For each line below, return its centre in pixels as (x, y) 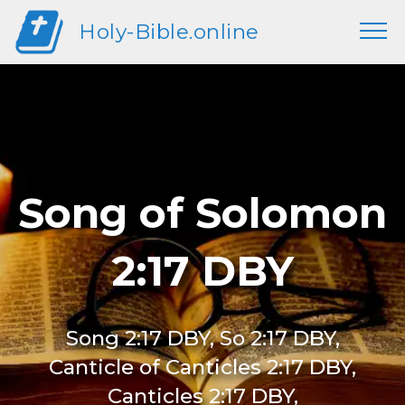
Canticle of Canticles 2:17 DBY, (202, 367)
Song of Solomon (202, 213)
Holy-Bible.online (169, 32)
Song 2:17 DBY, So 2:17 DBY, (202, 338)
